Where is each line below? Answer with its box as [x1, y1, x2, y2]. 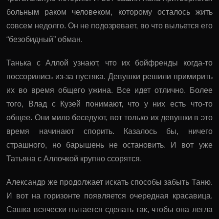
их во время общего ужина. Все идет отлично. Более [6, 86, 213, 94]
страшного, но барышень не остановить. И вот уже [6, 140, 213, 149]
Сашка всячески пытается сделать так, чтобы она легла [6, 205, 213, 214]
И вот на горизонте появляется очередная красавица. [6, 191, 213, 200]
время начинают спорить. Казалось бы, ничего [6, 127, 213, 135]
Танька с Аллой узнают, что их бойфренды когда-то [6, 58, 213, 67]
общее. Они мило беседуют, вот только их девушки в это [6, 113, 213, 122]
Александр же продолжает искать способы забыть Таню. [6, 177, 213, 186]
